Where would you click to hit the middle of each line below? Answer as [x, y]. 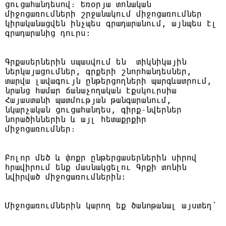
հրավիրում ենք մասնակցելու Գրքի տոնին [96, 167]
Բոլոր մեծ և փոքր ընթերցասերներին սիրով [101, 158]
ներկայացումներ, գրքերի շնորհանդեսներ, [98, 72]
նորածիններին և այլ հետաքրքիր [76, 120]
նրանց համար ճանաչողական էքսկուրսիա [91, 91]
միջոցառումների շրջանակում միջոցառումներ [103, 14]
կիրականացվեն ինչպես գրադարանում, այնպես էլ [111, 24]
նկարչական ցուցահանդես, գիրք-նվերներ [93, 110]
